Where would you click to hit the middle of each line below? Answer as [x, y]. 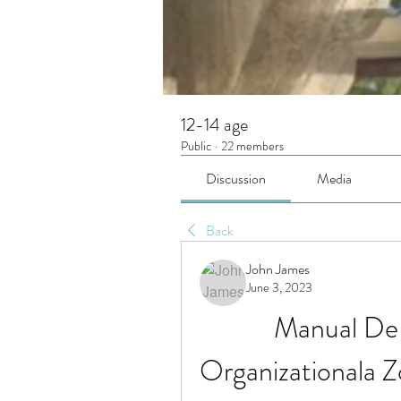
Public [196, 146]
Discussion [236, 179]
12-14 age [214, 125]
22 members [252, 146]
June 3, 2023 [279, 287]
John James [278, 269]
